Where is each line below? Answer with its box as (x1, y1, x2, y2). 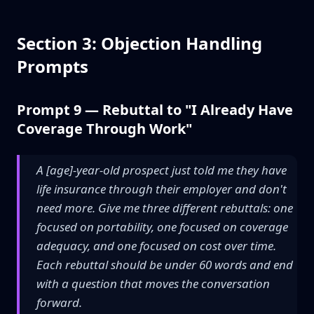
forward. (36, 294, 82, 310)
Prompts (17, 55, 88, 78)
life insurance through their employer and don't (36, 181, 287, 197)
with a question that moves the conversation (36, 275, 270, 292)
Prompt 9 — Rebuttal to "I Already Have (17, 100, 293, 119)
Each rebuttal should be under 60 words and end (36, 257, 293, 273)
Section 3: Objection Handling (17, 32, 262, 55)
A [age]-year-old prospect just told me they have (36, 162, 287, 178)
